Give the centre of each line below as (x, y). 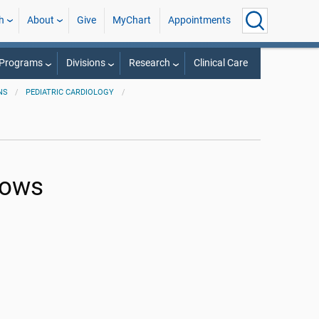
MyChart (132, 20)
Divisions (85, 63)
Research (149, 63)
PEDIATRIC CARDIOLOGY (70, 92)
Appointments (199, 20)
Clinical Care (220, 63)
